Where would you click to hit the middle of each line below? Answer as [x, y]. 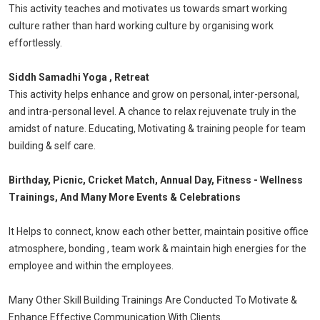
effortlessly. [35, 43]
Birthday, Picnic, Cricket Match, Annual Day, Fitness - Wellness [156, 180]
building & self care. [52, 146]
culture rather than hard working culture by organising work [141, 26]
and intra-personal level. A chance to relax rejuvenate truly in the [152, 112]
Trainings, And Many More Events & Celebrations [125, 197]
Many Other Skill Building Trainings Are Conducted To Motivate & [153, 300]
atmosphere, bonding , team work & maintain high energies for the [157, 249]
